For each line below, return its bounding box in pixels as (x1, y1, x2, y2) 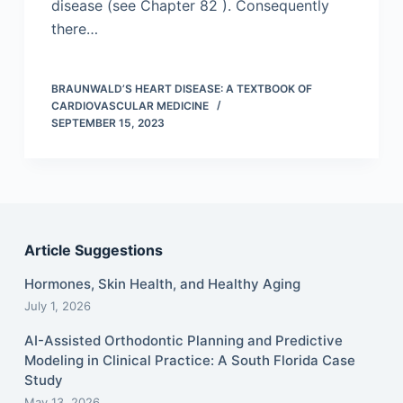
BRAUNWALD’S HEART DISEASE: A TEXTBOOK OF (50, 82, 312, 96)
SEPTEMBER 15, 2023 (50, 116, 165, 130)
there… (50, 20, 98, 39)
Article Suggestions (23, 241, 163, 260)
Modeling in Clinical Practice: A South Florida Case (23, 352, 355, 370)
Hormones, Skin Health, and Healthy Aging (23, 275, 300, 293)
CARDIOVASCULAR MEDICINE (50, 99, 209, 113)
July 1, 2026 (23, 299, 91, 314)
